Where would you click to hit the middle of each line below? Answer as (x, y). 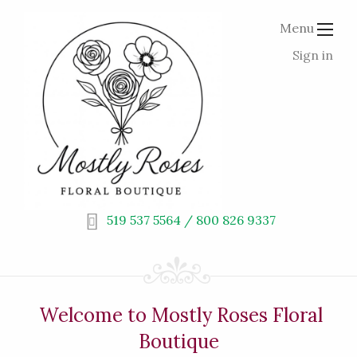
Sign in (312, 55)
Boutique (178, 341)
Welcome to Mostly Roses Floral (181, 315)
